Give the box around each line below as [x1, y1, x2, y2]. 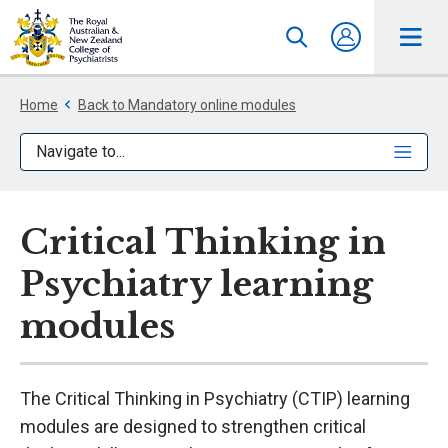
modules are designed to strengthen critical [20, 416, 366, 437]
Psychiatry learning [20, 263, 373, 305]
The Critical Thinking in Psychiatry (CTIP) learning [20, 388, 410, 409]
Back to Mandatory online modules [78, 97, 296, 113]
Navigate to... [36, 142, 125, 161]
